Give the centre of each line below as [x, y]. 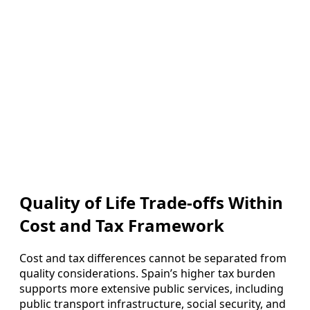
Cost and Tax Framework [122, 225]
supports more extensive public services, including [152, 288]
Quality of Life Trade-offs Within [151, 202]
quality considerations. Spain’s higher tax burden [147, 273]
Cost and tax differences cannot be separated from [153, 258]
